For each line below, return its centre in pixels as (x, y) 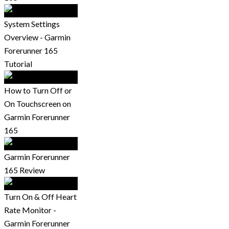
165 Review (25, 170)
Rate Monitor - (30, 210)
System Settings (32, 24)
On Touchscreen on (38, 103)
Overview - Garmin (37, 37)
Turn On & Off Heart (40, 196)
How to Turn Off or (38, 90)
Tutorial (18, 63)
